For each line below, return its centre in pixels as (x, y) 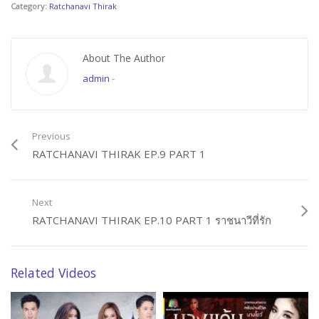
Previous (51, 136)
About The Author (124, 58)
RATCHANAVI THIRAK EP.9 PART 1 (119, 154)
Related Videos (53, 273)
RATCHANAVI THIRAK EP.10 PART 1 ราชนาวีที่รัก (152, 220)
